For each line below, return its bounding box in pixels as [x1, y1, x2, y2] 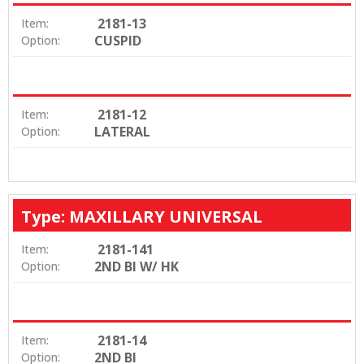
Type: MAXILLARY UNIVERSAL [21, 205, 262, 227]
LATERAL [94, 122, 150, 141]
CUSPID [94, 31, 141, 50]
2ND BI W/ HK [94, 257, 179, 275]
